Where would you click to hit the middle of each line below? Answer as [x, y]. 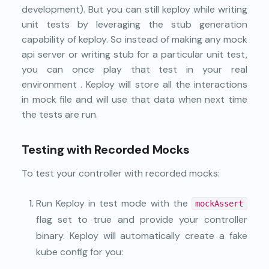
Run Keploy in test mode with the [114, 203]
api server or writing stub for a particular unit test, [134, 54]
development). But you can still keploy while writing [134, 9]
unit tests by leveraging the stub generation [134, 24]
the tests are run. [60, 114]
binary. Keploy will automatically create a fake [142, 235]
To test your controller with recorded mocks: [121, 173]
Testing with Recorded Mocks [106, 149]
